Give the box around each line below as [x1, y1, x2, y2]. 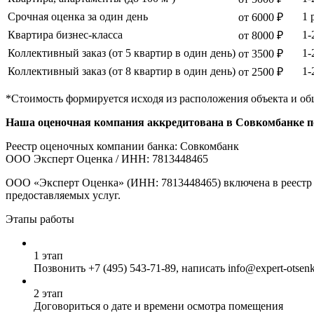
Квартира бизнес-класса [8, 28, 123, 41]
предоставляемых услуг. [6, 189, 121, 201]
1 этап [34, 249, 63, 261]
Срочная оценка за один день [8, 10, 148, 22]
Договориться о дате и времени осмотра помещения [34, 299, 283, 312]
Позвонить [34, 261, 88, 274]
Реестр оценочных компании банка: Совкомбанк [6, 139, 239, 152]
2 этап [34, 287, 63, 299]
